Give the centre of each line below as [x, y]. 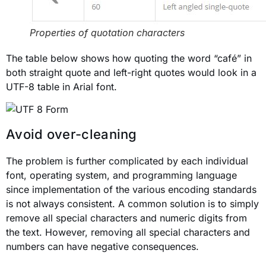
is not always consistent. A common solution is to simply [132, 204]
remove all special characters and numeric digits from [126, 218]
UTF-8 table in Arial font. [61, 86]
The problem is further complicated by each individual [127, 161]
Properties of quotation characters [107, 32]
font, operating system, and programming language [121, 175]
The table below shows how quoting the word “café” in [129, 58]
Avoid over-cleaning [72, 134]
